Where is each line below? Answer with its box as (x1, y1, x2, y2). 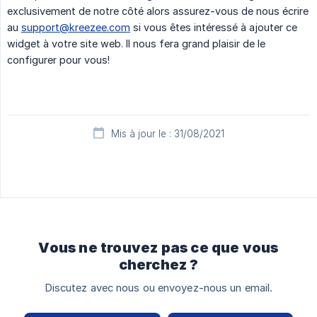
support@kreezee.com (21, 21, 130, 33)
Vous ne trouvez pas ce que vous (38, 238, 279, 256)
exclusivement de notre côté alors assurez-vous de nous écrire (7, 4, 309, 17)
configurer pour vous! (7, 53, 110, 66)
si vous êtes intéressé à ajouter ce (130, 21, 297, 33)
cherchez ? (118, 255, 199, 273)
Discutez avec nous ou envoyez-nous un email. (44, 281, 273, 294)
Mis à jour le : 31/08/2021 (111, 127, 224, 139)
